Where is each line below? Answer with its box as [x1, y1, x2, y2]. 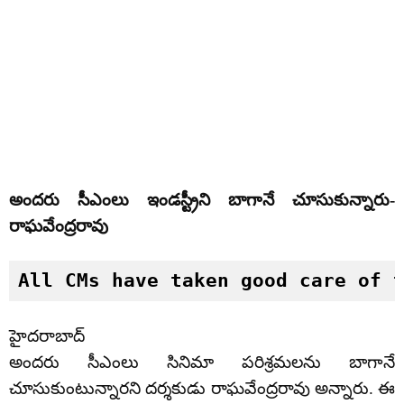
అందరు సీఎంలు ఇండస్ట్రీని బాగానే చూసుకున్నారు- [9, 190, 395, 210]
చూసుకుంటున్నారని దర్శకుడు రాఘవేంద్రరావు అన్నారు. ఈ [9, 379, 395, 399]
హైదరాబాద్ [9, 326, 85, 346]
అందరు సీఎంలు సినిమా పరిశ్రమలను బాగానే [9, 353, 395, 372]
